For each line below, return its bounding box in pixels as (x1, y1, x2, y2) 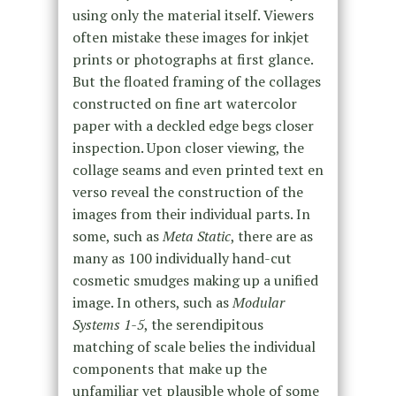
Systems (72, 314, 120, 334)
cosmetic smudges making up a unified (72, 270, 318, 290)
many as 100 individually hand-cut (72, 247, 292, 268)
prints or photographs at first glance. (72, 49, 313, 69)
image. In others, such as (72, 292, 232, 312)
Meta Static (162, 225, 231, 246)
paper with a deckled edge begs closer (72, 115, 314, 135)
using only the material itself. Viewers (72, 4, 314, 25)
